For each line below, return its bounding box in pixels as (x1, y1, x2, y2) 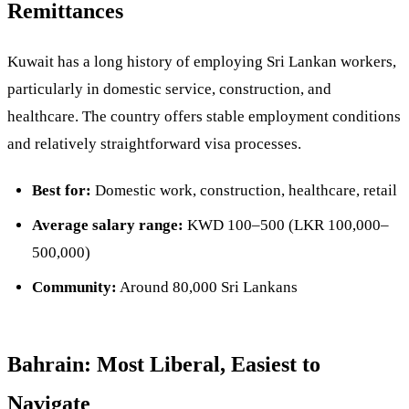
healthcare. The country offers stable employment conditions (7, 108, 401, 126)
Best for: (31, 181, 91, 199)
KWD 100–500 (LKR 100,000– (183, 216, 389, 235)
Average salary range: (31, 216, 184, 235)
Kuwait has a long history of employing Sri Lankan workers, (7, 53, 396, 71)
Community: (31, 278, 117, 297)
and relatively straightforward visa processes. (7, 135, 301, 153)
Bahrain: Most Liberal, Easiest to (7, 352, 320, 377)
